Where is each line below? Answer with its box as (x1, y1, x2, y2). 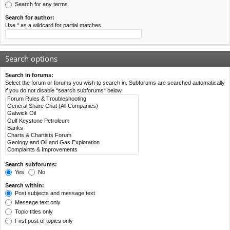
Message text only (13, 199, 61, 205)
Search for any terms (13, 1, 68, 7)
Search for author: (5, 14, 54, 21)
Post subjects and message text (13, 189, 95, 196)
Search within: (5, 182, 44, 188)
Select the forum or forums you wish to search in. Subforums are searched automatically (5, 80, 225, 86)
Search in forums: (5, 72, 53, 78)
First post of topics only (13, 217, 73, 224)
